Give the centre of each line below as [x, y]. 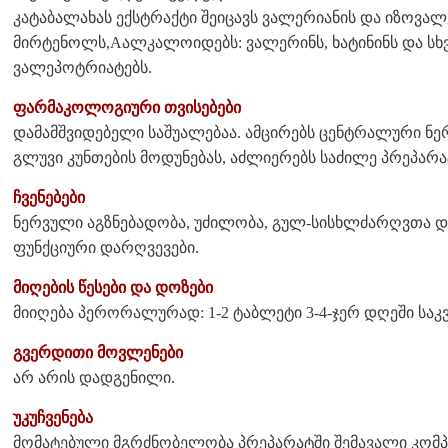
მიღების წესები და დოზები [113, 287]
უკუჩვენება [53, 417]
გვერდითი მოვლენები [98, 352]
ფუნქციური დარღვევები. [106, 247]
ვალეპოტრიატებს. [82, 67]
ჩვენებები [49, 197]
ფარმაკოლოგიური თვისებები [127, 107]
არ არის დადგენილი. [94, 377]
